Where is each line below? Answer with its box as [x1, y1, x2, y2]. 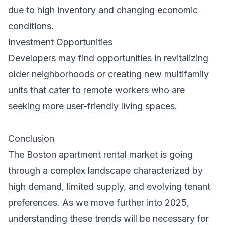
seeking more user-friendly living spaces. [8, 100, 177, 111]
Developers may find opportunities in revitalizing [8, 52, 208, 63]
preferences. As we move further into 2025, [8, 197, 189, 208]
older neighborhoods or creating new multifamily [8, 68, 209, 79]
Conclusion [8, 133, 54, 144]
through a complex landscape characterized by [8, 165, 203, 176]
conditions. [8, 20, 54, 31]
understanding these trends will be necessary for [8, 213, 209, 224]
